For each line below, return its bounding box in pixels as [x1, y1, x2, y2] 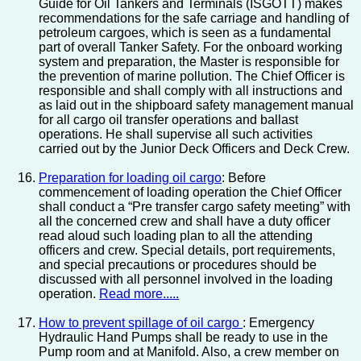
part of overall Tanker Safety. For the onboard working [39, 40, 342, 55]
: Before [222, 171, 266, 185]
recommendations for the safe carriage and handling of [39, 11, 349, 26]
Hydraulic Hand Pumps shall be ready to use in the [39, 330, 328, 345]
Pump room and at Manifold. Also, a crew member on [39, 345, 339, 359]
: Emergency [243, 316, 314, 330]
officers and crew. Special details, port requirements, [39, 243, 335, 258]
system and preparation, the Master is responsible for [39, 55, 339, 69]
